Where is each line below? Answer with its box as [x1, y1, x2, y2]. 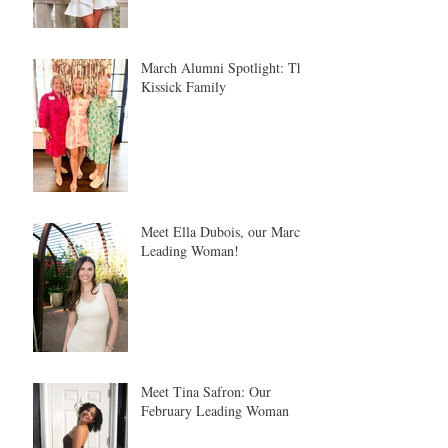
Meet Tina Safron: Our [141, 382, 271, 402]
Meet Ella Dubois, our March [141, 222, 307, 242]
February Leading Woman [141, 401, 289, 421]
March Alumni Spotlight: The [141, 58, 310, 78]
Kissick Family [141, 77, 226, 97]
